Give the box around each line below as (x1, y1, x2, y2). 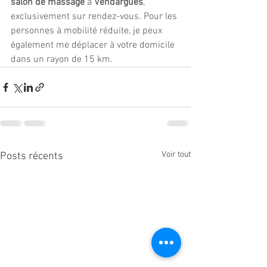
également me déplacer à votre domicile (11, 39, 177, 51)
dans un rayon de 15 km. (11, 54, 113, 66)
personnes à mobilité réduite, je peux (11, 25, 164, 37)
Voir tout (162, 150, 191, 160)
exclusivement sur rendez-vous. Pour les (11, 11, 179, 23)
